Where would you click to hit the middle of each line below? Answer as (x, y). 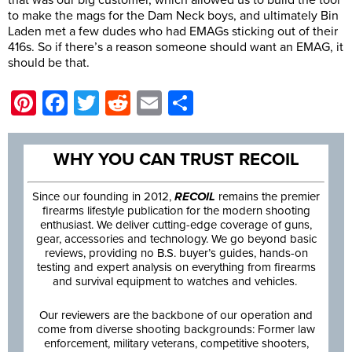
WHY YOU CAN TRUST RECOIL (176, 159)
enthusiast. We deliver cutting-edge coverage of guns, (176, 225)
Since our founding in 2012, (103, 197)
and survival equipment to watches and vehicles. (176, 282)
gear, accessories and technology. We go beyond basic (176, 239)
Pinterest (85, 103)
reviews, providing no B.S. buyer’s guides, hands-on (176, 253)
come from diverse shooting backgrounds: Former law (176, 330)
